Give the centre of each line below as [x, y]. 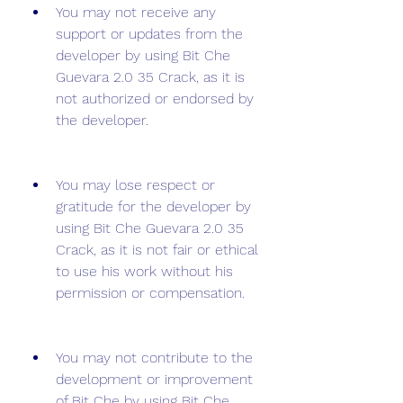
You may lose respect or [135, 185]
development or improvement [154, 379]
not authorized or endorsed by [155, 99]
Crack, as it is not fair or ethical [157, 250]
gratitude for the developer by [153, 206]
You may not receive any [136, 12]
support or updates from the [149, 34]
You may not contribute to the [154, 358]
